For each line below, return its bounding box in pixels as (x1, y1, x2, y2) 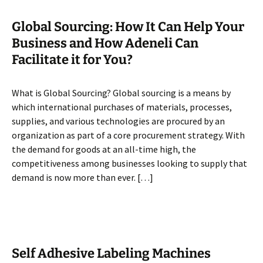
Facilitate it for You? (12, 52, 133, 68)
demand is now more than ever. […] (12, 171, 153, 183)
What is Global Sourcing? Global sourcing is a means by (12, 87, 231, 99)
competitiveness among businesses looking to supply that (12, 157, 247, 169)
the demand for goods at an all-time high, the (12, 143, 196, 155)
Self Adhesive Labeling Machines (12, 245, 211, 261)
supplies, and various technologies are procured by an (12, 115, 225, 127)
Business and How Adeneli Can (12, 35, 198, 51)
